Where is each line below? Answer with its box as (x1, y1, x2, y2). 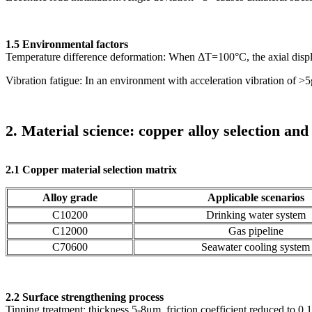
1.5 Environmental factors (6, 38, 128, 50)
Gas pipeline (228, 224, 283, 237)
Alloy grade (42, 191, 97, 203)
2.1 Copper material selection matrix (6, 163, 177, 175)
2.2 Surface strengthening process (6, 290, 164, 303)
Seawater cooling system (201, 240, 310, 253)
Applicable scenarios (207, 191, 304, 203)
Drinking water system (205, 208, 306, 221)
